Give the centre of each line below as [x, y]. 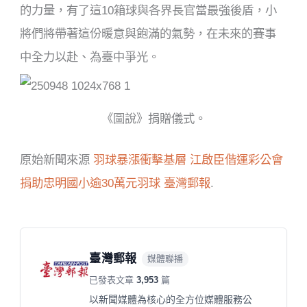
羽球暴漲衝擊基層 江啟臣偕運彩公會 [188, 160]
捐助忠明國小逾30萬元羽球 [90, 183]
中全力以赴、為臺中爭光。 [90, 57]
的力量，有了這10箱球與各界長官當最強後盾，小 [149, 10]
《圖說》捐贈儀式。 [153, 119]
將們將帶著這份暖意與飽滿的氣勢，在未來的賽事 [148, 33]
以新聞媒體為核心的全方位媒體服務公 [171, 300]
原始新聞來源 [57, 160]
